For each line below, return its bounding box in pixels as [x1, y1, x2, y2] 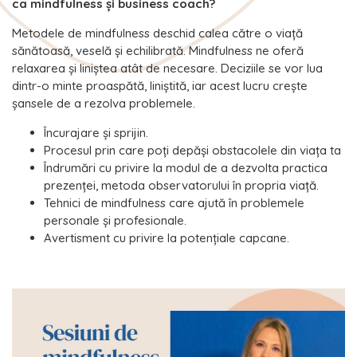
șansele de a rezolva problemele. [12, 96, 195, 112]
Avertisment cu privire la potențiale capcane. [44, 230, 289, 246]
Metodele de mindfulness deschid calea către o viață [12, 25, 303, 41]
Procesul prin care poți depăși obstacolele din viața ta [44, 143, 341, 159]
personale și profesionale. [44, 213, 186, 229]
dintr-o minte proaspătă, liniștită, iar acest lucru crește [12, 78, 308, 94]
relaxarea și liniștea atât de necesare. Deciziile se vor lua [12, 61, 323, 76]
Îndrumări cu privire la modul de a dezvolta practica [44, 160, 328, 176]
